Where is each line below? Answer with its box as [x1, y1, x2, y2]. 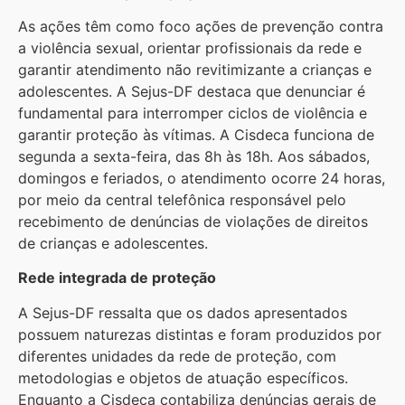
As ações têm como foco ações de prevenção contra [18, 16, 383, 35]
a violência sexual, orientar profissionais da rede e [18, 38, 362, 57]
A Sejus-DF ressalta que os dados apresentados [18, 303, 347, 322]
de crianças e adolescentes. [18, 233, 212, 252]
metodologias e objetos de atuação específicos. [18, 368, 348, 387]
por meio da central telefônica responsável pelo [18, 190, 346, 209]
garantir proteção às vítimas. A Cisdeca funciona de [18, 125, 374, 144]
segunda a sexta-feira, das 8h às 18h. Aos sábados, [18, 146, 370, 165]
